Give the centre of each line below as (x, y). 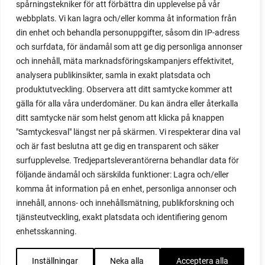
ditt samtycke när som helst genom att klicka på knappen (120, 118)
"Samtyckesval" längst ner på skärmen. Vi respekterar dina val (128, 132)
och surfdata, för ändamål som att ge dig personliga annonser (129, 47)
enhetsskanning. (46, 231)
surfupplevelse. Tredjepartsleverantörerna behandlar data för (127, 160)
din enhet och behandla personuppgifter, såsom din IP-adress (128, 33)
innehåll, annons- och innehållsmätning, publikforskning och (125, 203)
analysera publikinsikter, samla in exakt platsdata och (113, 75)
